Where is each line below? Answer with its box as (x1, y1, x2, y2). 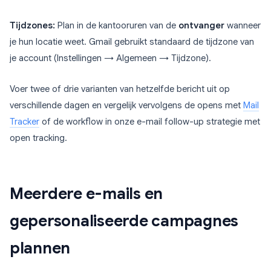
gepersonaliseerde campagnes (10, 211, 238, 231)
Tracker (10, 116, 39, 128)
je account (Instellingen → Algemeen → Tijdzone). (10, 53, 211, 64)
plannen (10, 238, 71, 258)
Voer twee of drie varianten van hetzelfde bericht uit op (10, 83, 230, 95)
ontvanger (178, 20, 224, 31)
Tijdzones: (10, 20, 55, 31)
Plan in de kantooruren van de (55, 20, 178, 31)
